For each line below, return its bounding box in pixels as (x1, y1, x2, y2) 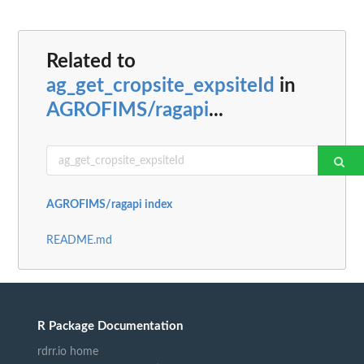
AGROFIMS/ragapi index (46, 199, 172, 211)
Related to (46, 52, 136, 72)
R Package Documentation (37, 320, 183, 333)
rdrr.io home (37, 346, 98, 358)
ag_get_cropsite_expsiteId (46, 76, 275, 97)
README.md (46, 235, 112, 247)
